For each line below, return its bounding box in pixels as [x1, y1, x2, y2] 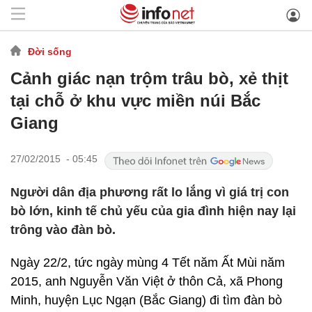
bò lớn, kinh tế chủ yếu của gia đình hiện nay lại [10, 204, 296, 218]
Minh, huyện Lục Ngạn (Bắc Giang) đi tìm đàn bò [10, 293, 282, 307]
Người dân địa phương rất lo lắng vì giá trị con [10, 185, 289, 199]
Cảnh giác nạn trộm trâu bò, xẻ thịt [10, 69, 288, 88]
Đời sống [28, 45, 72, 57]
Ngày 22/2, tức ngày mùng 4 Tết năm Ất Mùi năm [10, 256, 285, 270]
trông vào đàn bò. [10, 223, 116, 237]
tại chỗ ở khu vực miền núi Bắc [10, 91, 260, 110]
